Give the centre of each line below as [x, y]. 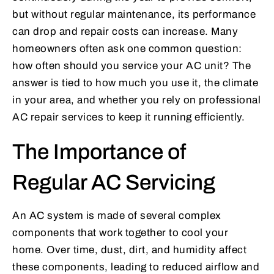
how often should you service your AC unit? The [131, 66]
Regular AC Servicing [114, 183]
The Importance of [99, 152]
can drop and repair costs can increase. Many [125, 32]
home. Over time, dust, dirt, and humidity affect [129, 250]
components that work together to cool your [120, 233]
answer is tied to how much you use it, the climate [135, 83]
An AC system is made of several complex [117, 216]
